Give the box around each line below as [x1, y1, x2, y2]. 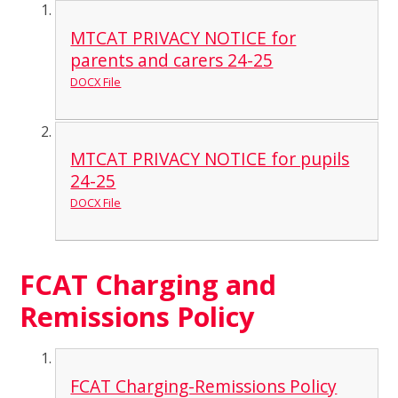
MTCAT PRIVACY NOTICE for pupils [70, 147, 350, 171]
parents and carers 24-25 [70, 47, 274, 72]
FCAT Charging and [20, 265, 277, 303]
